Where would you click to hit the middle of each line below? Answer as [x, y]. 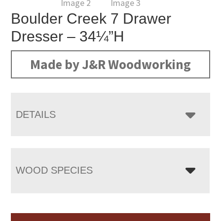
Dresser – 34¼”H [68, 36]
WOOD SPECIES [55, 170]
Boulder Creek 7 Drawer [91, 18]
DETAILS [36, 114]
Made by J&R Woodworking [110, 64]
